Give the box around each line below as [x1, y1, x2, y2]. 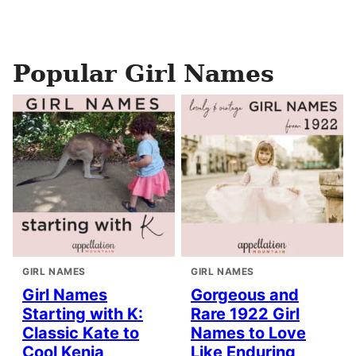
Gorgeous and [191, 285, 299, 304]
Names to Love [191, 323, 306, 342]
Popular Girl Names [13, 60, 274, 87]
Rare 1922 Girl [191, 304, 300, 323]
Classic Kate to [22, 323, 139, 342]
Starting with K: [22, 304, 143, 323]
